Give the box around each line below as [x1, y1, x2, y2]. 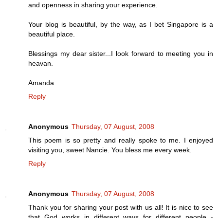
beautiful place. [28, 30, 75, 38]
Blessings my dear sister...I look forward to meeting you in [28, 50, 213, 58]
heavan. [28, 59, 53, 68]
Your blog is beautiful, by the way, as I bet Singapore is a [28, 20, 213, 29]
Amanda [28, 79, 54, 87]
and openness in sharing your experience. [28, 1, 158, 9]
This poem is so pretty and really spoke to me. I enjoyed [28, 136, 213, 145]
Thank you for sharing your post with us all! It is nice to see [28, 203, 213, 212]
